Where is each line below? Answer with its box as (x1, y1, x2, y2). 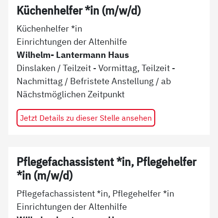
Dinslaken (17, 61, 58, 73)
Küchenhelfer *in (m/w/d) (17, 3, 141, 18)
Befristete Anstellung (70, 74, 154, 87)
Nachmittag (17, 74, 63, 87)
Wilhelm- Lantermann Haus (17, 48, 129, 60)
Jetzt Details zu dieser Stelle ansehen (19, 112, 152, 123)
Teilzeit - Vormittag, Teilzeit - (63, 61, 176, 73)
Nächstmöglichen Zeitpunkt (17, 88, 125, 100)
